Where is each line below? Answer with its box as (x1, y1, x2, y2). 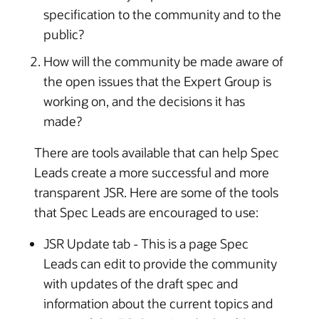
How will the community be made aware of (43, 53, 283, 70)
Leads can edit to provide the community (43, 255, 277, 272)
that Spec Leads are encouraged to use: (34, 204, 258, 221)
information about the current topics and (43, 295, 273, 312)
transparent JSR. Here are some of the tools (34, 184, 278, 201)
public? (43, 26, 84, 43)
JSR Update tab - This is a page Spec (43, 235, 249, 252)
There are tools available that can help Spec (34, 144, 279, 161)
